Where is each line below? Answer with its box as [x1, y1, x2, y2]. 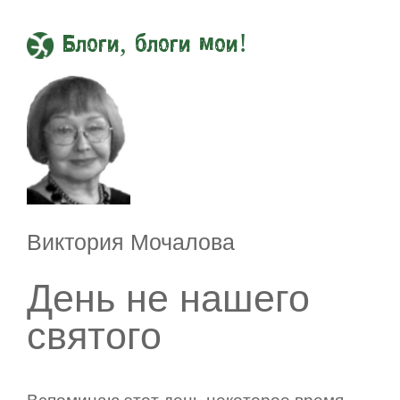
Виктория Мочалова [27, 229, 235, 254]
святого [27, 313, 162, 357]
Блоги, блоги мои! [62, 35, 247, 58]
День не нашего [27, 276, 310, 320]
